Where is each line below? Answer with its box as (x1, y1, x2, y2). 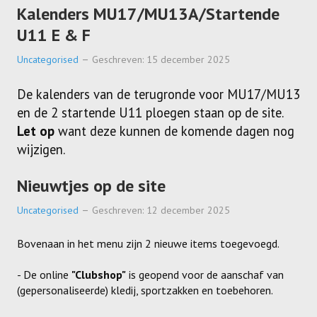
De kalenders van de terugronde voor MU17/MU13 (17, 86, 300, 103)
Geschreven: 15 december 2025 (92, 53, 230, 67)
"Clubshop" (71, 267, 126, 282)
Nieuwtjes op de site (17, 175, 166, 197)
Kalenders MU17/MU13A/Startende (17, 3, 279, 25)
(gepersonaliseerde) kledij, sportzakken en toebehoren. (17, 283, 273, 298)
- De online (17, 267, 71, 282)
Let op (17, 122, 54, 140)
